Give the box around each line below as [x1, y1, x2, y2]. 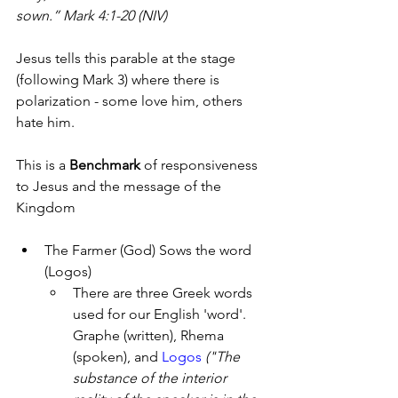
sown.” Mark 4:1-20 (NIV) [16, 7, 167, 24]
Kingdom [16, 199, 76, 216]
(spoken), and [73, 348, 162, 365]
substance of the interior [73, 370, 230, 386]
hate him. [16, 114, 78, 131]
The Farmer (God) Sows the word [44, 242, 255, 259]
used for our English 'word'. [73, 306, 250, 322]
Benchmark [69, 156, 140, 173]
